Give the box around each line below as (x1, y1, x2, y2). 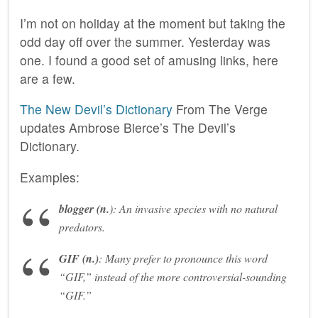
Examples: (20, 168, 79, 186)
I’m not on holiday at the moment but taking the (20, 13, 285, 32)
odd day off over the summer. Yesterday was (20, 32, 270, 50)
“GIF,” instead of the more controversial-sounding (59, 268, 287, 284)
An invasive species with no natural (119, 200, 278, 216)
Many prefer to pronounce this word (105, 250, 268, 265)
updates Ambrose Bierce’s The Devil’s (20, 119, 236, 137)
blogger (59, 200, 97, 216)
